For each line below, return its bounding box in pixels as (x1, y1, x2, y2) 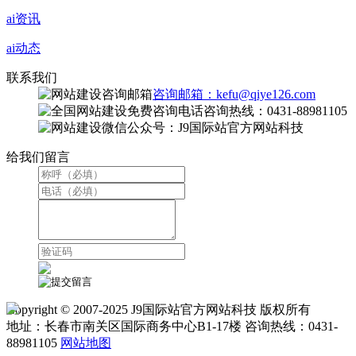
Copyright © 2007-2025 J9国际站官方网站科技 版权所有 (6, 303, 311, 317)
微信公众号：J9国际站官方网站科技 (102, 120, 304, 134)
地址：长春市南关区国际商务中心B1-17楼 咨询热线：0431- (6, 319, 338, 334)
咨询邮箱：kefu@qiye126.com (153, 87, 315, 101)
